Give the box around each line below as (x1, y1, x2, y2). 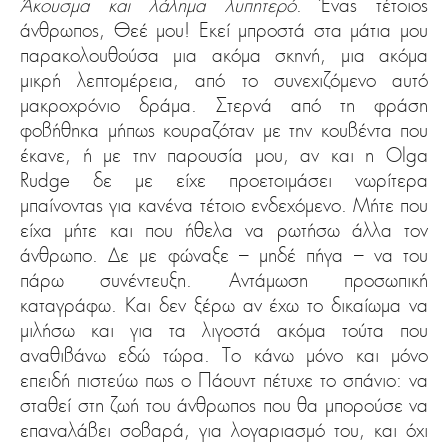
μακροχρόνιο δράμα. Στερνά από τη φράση (20, 93, 428, 118)
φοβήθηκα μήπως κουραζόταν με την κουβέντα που (20, 118, 428, 143)
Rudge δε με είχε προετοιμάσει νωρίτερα (20, 168, 428, 193)
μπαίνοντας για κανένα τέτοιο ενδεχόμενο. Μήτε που (20, 193, 428, 218)
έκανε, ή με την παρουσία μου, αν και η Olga (20, 143, 428, 168)
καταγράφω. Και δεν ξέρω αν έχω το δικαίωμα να (20, 293, 428, 318)
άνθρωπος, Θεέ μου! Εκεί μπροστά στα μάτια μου (20, 18, 428, 43)
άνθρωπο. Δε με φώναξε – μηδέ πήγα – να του (20, 243, 428, 268)
